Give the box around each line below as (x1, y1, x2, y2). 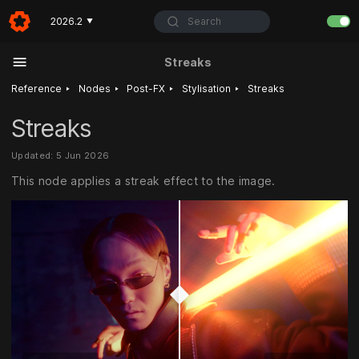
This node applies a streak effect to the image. (11, 173, 276, 188)
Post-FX (127, 83, 166, 95)
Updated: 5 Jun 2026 (11, 150, 110, 162)
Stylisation (182, 83, 232, 95)
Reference (11, 83, 62, 95)
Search (187, 14, 221, 27)
